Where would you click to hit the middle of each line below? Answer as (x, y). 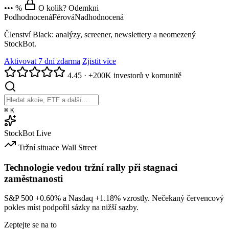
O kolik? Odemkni (68, 8)
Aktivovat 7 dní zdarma (42, 61)
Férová (63, 17)
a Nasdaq (78, 198)
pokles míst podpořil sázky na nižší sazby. (71, 208)
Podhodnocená (28, 17)
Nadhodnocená (99, 17)
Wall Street (79, 147)
